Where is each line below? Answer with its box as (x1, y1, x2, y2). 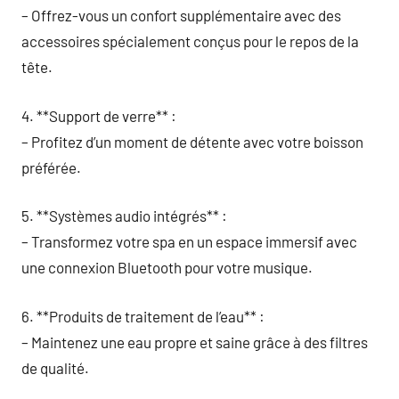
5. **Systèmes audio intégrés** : (21, 207, 227, 224)
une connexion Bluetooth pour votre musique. (21, 258, 313, 276)
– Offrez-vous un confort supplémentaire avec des (21, 6, 341, 24)
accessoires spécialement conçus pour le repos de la (21, 32, 359, 50)
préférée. (21, 158, 81, 176)
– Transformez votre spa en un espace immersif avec (21, 232, 357, 250)
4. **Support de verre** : (21, 106, 176, 125)
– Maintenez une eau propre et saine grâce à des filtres (21, 332, 368, 351)
